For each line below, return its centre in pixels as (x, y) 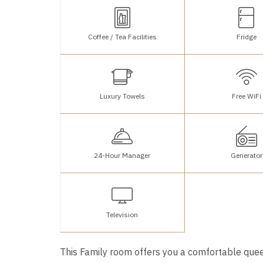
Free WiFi (246, 96)
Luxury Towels (122, 96)
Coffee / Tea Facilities (122, 36)
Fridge (246, 36)
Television (122, 214)
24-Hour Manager (122, 155)
